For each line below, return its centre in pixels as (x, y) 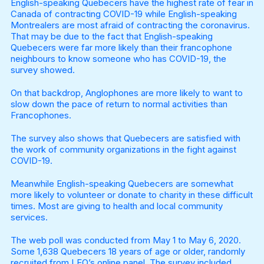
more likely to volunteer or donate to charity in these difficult (131, 195)
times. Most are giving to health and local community (116, 206)
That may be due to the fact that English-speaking (111, 37)
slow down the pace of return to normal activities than (119, 104)
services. (29, 217)
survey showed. (42, 70)
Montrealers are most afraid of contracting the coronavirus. (130, 25)
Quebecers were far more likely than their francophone (121, 48)
